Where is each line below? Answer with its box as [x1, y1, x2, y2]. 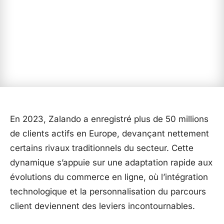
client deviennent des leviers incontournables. [10, 201, 195, 211]
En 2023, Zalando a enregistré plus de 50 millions [10, 114, 208, 124]
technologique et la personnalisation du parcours [10, 186, 206, 196]
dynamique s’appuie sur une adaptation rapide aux [10, 157, 212, 167]
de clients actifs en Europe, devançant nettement [10, 128, 209, 138]
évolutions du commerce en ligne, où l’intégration [10, 172, 208, 182]
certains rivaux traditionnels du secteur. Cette [10, 143, 193, 153]
